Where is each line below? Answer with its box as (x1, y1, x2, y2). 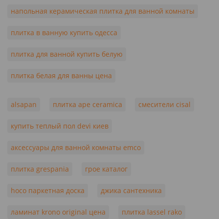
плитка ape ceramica (53, 99, 122, 109)
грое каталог (85, 164, 128, 174)
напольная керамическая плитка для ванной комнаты (11, 6, 195, 16)
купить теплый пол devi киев (11, 121, 109, 131)
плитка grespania (11, 164, 69, 174)
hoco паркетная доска (11, 185, 85, 195)
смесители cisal (138, 99, 191, 109)
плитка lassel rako (122, 207, 182, 217)
